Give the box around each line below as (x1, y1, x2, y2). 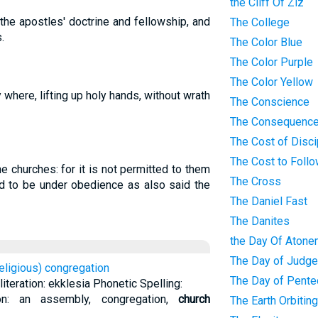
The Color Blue (229, 35, 302, 49)
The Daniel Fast (229, 194, 307, 208)
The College (229, 16, 290, 29)
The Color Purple (229, 55, 313, 69)
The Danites (229, 214, 290, 228)
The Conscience (229, 95, 309, 109)
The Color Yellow (229, 75, 313, 89)
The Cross (229, 175, 281, 188)
